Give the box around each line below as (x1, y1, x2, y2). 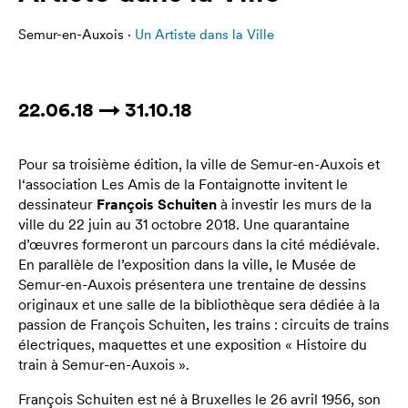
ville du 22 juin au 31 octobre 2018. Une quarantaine (18, 215, 350, 233)
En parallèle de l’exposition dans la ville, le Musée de (18, 255, 356, 273)
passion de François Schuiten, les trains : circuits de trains (18, 315, 389, 333)
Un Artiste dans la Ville (135, 25, 274, 43)
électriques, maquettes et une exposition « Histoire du (18, 335, 367, 353)
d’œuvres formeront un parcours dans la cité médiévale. (18, 235, 380, 253)
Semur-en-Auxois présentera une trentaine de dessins (18, 275, 366, 293)
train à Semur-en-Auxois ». (18, 355, 189, 373)
